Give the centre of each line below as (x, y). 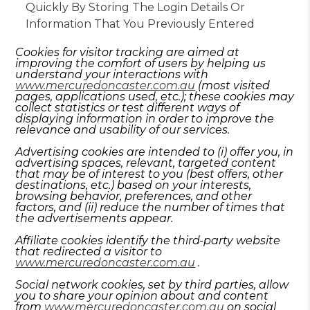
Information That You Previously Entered (140, 24)
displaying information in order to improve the (145, 119)
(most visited (233, 85)
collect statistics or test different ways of (128, 108)
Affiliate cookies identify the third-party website (148, 240)
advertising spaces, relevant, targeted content (146, 163)
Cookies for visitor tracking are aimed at (128, 52)
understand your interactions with (112, 74)
